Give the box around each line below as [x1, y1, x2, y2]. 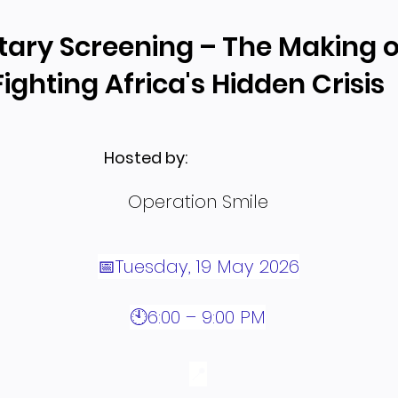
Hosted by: [103, 147, 187, 169]
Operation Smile [127, 189, 268, 214]
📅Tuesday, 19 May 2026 [97, 254, 299, 279]
